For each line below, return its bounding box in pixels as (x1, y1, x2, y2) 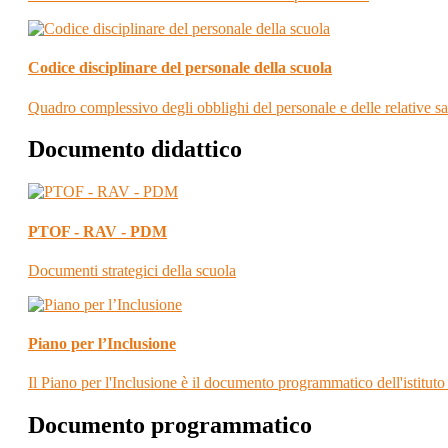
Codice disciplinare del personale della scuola (28, 59, 332, 77)
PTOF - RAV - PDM (28, 222, 167, 240)
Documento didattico (28, 136, 242, 163)
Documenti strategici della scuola (28, 261, 236, 279)
